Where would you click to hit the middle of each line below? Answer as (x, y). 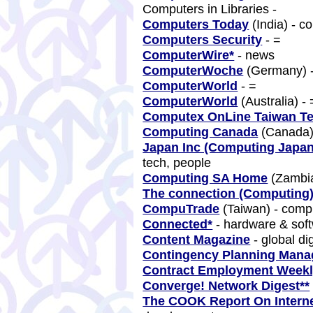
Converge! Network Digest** (226, 285)
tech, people (179, 162)
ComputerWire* (189, 55)
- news (256, 55)
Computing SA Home (205, 178)
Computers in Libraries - (213, 9)
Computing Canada (201, 132)
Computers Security (203, 39)
